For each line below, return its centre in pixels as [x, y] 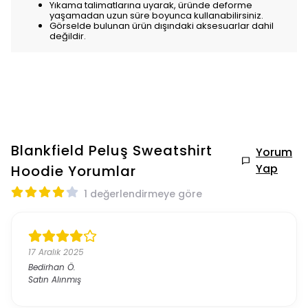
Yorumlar [102, 171]
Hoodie [37, 171]
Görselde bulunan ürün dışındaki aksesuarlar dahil [162, 26]
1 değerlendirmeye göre [143, 194]
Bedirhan [46, 267]
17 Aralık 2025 [56, 252]
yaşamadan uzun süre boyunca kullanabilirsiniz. [156, 15]
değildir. [68, 36]
